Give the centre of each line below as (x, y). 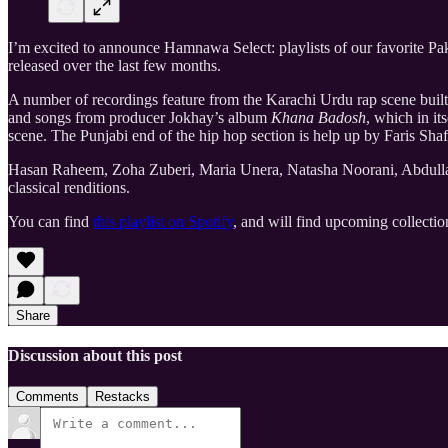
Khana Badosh (318, 117)
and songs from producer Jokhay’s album (139, 117)
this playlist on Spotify (163, 221)
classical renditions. (69, 187)
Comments (47, 397)
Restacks (122, 397)
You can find (50, 221)
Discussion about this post (95, 356)
